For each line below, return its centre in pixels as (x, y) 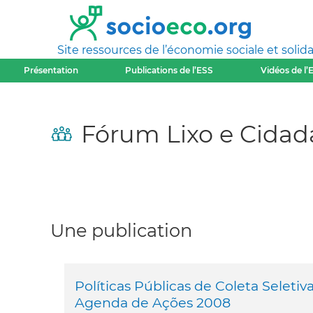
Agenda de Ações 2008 (153, 303)
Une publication (121, 230)
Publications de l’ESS (169, 70)
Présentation (51, 70)
